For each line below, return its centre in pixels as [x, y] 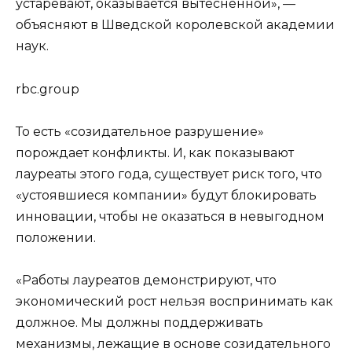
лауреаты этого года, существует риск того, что [169, 174]
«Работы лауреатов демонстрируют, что [146, 280]
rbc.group [48, 89]
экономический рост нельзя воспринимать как [174, 301]
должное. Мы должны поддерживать [139, 322]
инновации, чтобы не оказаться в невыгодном [170, 216]
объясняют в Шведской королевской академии [175, 25]
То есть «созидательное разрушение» [140, 131]
